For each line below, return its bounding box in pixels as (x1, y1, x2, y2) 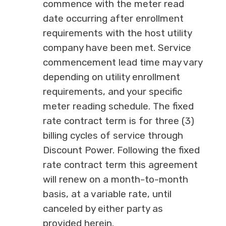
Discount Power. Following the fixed (42, 144, 200, 156)
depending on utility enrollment (42, 71, 180, 83)
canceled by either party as (42, 203, 163, 215)
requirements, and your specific (42, 86, 182, 98)
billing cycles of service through (42, 130, 183, 142)
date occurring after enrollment (42, 13, 184, 25)
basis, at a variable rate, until (42, 188, 172, 200)
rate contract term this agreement (42, 159, 198, 171)
